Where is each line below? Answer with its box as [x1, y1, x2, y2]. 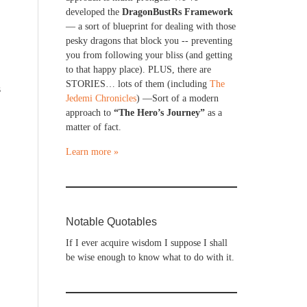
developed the [66, 7, 122, 17]
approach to [66, 108, 114, 118]
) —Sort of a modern [136, 93, 219, 103]
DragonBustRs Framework [122, 7, 233, 17]
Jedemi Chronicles [66, 93, 136, 103]
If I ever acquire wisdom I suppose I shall [66, 238, 228, 248]
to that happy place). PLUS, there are [66, 64, 211, 75]
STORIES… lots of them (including [66, 79, 210, 89]
